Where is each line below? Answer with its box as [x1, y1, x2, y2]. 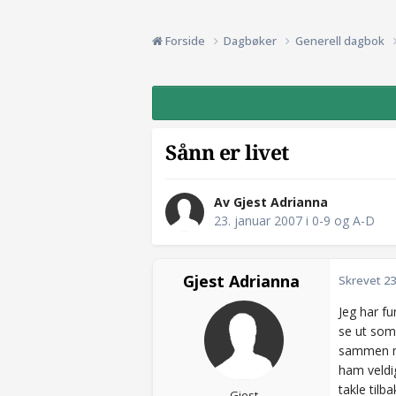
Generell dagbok [295, 32, 387, 49]
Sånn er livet [165, 141, 290, 165]
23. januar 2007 [214, 212, 302, 230]
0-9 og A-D [312, 212, 375, 230]
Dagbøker [224, 32, 279, 49]
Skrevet [339, 272, 384, 289]
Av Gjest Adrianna [214, 194, 328, 211]
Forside [163, 32, 208, 49]
